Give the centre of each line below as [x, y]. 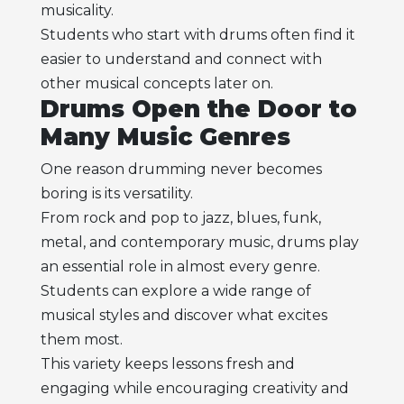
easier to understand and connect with [181, 59]
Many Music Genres [165, 137]
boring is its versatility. [116, 194]
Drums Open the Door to [198, 109]
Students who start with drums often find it [197, 34]
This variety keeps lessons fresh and [167, 364]
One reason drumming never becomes [181, 170]
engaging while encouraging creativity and [194, 389]
